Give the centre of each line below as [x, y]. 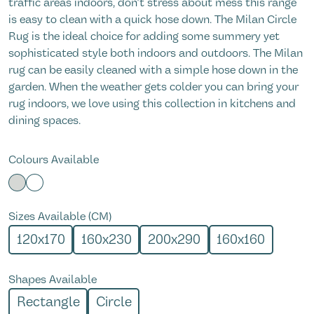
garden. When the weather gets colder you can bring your [153, 87]
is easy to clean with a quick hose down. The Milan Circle [152, 20]
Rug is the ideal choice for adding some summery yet [144, 36]
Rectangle [48, 302]
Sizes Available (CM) [60, 217]
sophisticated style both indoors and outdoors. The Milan [156, 53]
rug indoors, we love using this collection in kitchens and [152, 104]
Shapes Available [53, 279]
